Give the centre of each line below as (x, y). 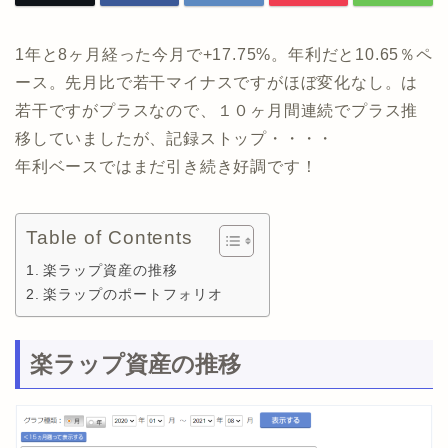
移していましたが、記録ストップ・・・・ (175, 139)
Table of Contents (110, 238)
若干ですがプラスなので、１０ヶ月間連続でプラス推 (217, 111)
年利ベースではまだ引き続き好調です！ (166, 167)
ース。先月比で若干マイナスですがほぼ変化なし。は (217, 83)
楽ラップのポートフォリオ (132, 294)
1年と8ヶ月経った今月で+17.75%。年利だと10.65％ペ (224, 55)
